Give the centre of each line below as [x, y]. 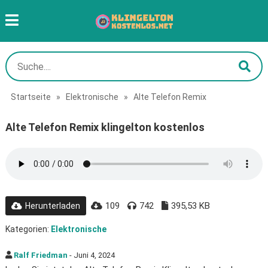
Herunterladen [52, 206]
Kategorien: [28, 229]
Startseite [31, 97]
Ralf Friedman [40, 255]
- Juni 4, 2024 [91, 255]
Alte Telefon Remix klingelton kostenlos [105, 127]
